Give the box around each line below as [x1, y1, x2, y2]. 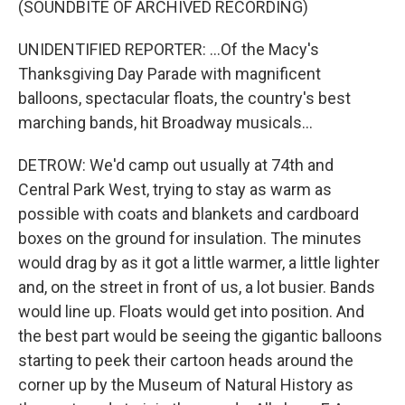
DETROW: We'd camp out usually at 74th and [18, 155, 334, 174]
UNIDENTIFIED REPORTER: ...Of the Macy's [18, 40, 319, 59]
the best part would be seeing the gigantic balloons [18, 326, 382, 345]
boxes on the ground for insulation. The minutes [18, 229, 362, 248]
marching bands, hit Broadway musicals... [18, 113, 313, 132]
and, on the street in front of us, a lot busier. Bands [18, 278, 375, 297]
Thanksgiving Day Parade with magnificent [18, 64, 321, 83]
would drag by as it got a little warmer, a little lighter [18, 253, 380, 272]
